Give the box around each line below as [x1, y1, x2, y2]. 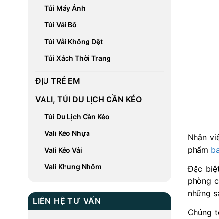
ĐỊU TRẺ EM [35, 76, 80, 86]
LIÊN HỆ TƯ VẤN [32, 196, 101, 206]
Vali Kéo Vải [44, 146, 82, 154]
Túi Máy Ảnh [44, 4, 86, 12]
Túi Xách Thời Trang [44, 54, 111, 62]
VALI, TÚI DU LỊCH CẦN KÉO [35, 94, 142, 104]
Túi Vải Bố [44, 21, 77, 29]
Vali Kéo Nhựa [44, 129, 90, 137]
